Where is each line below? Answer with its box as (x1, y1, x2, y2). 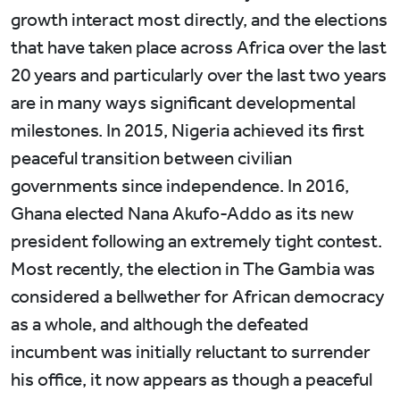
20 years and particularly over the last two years (11, 64, 387, 87)
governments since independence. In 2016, (11, 175, 349, 197)
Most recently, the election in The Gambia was (11, 258, 375, 280)
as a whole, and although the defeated (11, 313, 309, 336)
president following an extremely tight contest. (11, 230, 382, 253)
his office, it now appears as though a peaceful (11, 369, 372, 391)
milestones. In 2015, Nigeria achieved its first (11, 120, 364, 142)
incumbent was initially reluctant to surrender (11, 341, 371, 363)
